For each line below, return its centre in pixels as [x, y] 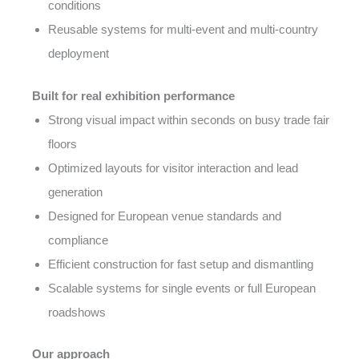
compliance [78, 240]
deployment [79, 53]
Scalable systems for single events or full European [182, 288]
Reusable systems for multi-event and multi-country [183, 29]
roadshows [77, 312]
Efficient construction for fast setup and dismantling [181, 264]
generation [75, 192]
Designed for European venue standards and [165, 216]
